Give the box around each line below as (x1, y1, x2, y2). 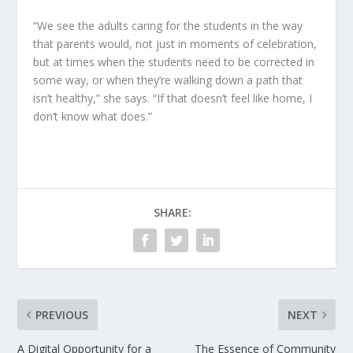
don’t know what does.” (33, 108, 153, 124)
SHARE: (154, 204, 191, 220)
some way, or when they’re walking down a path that (33, 72, 303, 87)
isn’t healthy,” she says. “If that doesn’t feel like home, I (33, 90, 313, 106)
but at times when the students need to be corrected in (33, 54, 315, 69)
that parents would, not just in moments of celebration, (33, 35, 318, 51)
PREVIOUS (35, 307, 89, 322)
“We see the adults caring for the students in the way (33, 17, 303, 33)
